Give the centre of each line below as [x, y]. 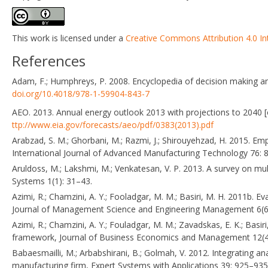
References [49, 60]
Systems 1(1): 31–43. [52, 181]
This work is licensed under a [69, 38]
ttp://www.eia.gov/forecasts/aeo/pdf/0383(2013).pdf [113, 124]
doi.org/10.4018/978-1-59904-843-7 [81, 93]
